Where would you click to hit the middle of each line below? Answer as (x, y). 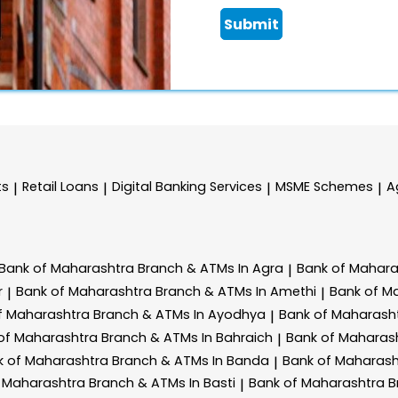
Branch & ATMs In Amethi (236, 292)
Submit (252, 24)
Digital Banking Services (187, 187)
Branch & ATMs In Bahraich (187, 337)
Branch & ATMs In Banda (191, 360)
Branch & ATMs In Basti (162, 383)
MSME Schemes (324, 187)
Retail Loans (60, 187)
